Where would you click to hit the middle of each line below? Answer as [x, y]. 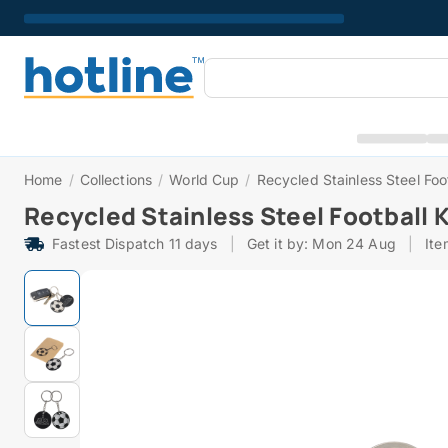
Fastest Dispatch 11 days [135, 243]
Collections [116, 179]
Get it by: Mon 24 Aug [321, 243]
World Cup [204, 179]
